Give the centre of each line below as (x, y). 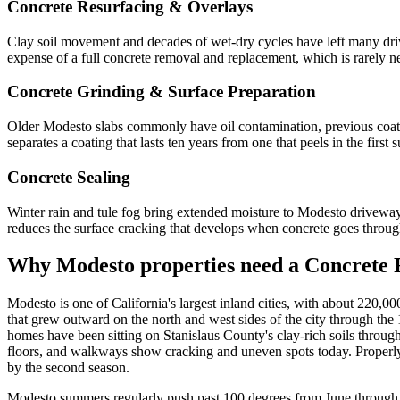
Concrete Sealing (69, 177)
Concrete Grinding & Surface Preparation (162, 92)
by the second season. (68, 368)
